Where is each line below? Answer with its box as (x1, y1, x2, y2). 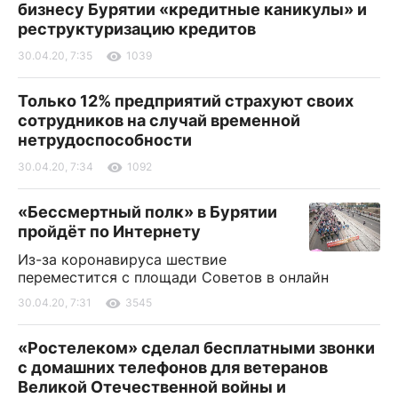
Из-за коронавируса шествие (18, 250, 227, 268)
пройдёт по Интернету (18, 221, 201, 241)
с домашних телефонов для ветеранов (18, 357, 328, 377)
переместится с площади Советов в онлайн (18, 267, 329, 286)
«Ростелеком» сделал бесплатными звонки (18, 338, 375, 357)
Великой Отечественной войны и (18, 377, 286, 396)
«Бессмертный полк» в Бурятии (18, 202, 277, 221)
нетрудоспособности (18, 130, 192, 149)
